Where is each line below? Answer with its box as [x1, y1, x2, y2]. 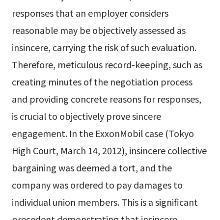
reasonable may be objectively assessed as [11, 24, 186, 37]
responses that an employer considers [11, 6, 168, 20]
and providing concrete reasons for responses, [11, 92, 201, 106]
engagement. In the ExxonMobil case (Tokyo [11, 127, 194, 140]
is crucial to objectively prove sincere [11, 110, 161, 123]
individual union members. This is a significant [11, 195, 198, 209]
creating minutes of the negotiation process [11, 75, 192, 88]
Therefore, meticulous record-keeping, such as [11, 58, 202, 71]
